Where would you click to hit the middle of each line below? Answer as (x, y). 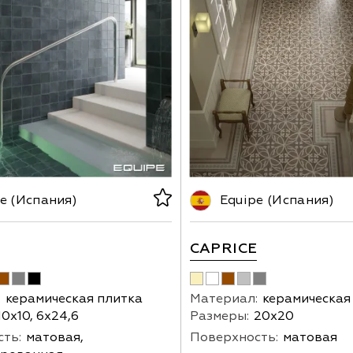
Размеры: (219, 316)
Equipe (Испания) (277, 201)
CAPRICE (223, 249)
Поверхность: (234, 338)
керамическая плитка (74, 299)
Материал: (223, 299)
